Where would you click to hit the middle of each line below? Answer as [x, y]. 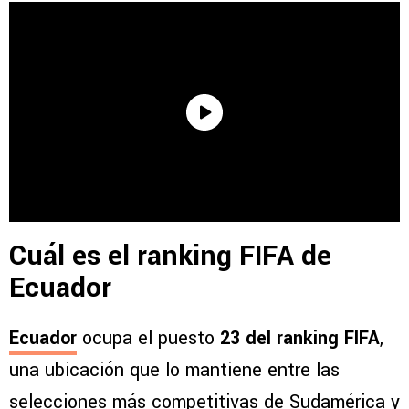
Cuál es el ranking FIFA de [170, 257]
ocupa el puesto [148, 339]
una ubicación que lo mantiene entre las [174, 371]
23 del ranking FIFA [300, 339]
